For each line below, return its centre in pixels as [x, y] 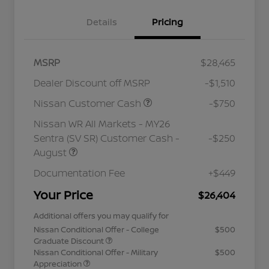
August [51, 153]
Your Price [63, 195]
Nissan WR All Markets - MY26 [102, 124]
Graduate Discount [70, 241]
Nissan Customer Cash [89, 104]
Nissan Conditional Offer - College [96, 230]
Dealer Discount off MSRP [92, 83]
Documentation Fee [79, 173]
